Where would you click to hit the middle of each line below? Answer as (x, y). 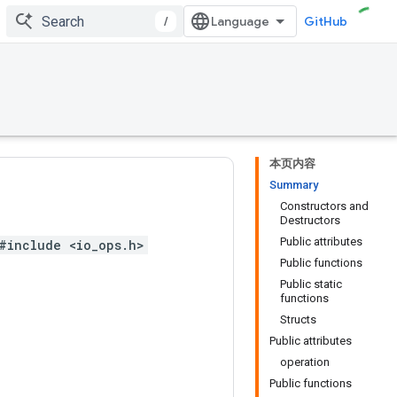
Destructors (310, 220)
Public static (311, 284)
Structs (298, 319)
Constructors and (324, 206)
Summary (294, 185)
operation (305, 362)
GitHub (326, 21)
